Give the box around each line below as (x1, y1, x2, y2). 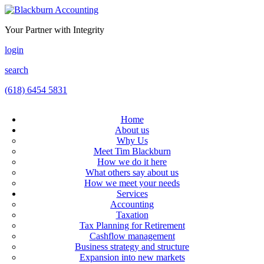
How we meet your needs (84, 178, 180, 188)
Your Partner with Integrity (5, 25, 104, 35)
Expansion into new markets (79, 252, 185, 262)
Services (116, 189, 148, 199)
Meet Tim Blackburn (93, 146, 171, 156)
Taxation (115, 210, 148, 220)
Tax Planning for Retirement (79, 220, 185, 230)
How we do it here (97, 157, 167, 167)
